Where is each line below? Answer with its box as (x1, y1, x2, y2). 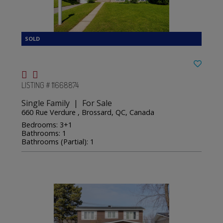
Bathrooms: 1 (21, 128, 67, 138)
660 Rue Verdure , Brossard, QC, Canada (21, 107, 155, 117)
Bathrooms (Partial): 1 (21, 136, 95, 146)
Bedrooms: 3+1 (21, 119, 73, 129)
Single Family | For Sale (21, 97, 112, 109)
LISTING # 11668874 (21, 80, 79, 90)
